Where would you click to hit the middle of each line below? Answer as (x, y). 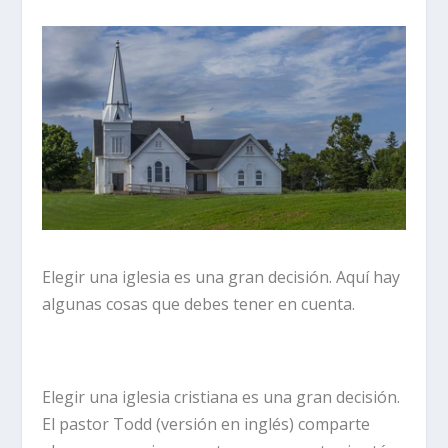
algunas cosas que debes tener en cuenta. (199, 304)
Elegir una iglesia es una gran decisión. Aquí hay (221, 277)
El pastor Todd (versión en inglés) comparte (206, 423)
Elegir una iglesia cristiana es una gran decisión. (221, 396)
